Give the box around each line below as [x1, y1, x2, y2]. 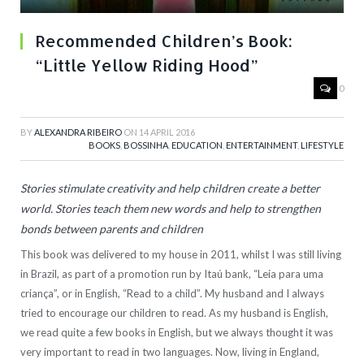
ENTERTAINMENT [226, 140, 297, 151]
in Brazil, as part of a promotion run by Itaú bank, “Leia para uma [20, 267, 323, 281]
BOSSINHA [123, 140, 168, 151]
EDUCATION [171, 140, 223, 151]
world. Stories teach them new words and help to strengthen [20, 201, 321, 216]
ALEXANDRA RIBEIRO [34, 127, 122, 138]
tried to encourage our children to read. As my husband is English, [20, 306, 328, 320]
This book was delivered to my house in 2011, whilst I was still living [20, 248, 341, 262]
